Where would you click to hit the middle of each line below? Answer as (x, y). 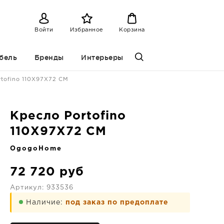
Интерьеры (102, 57)
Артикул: (28, 188)
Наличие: (46, 202)
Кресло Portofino (68, 116)
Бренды (49, 57)
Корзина (132, 30)
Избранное (87, 30)
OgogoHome (36, 149)
